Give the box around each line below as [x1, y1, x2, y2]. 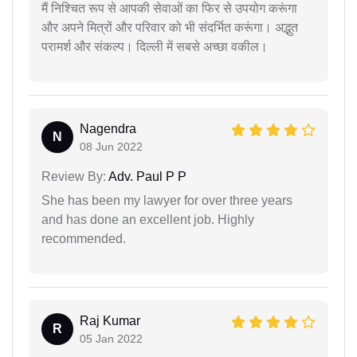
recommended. [41, 232, 126, 246]
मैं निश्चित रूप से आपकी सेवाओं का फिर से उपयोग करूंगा [41, 2, 297, 16]
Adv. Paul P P [106, 170, 186, 184]
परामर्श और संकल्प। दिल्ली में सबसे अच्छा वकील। [41, 40, 268, 54]
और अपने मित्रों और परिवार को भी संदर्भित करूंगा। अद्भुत [41, 21, 298, 35]
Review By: [41, 170, 106, 184]
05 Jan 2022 [80, 332, 143, 346]
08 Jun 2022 [80, 140, 143, 154]
